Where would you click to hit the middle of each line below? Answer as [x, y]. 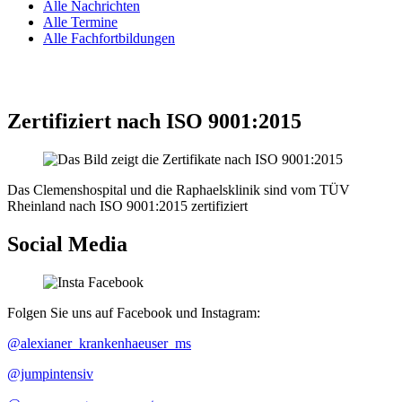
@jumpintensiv [50, 373]
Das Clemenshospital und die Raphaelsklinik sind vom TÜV [179, 189]
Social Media [67, 244]
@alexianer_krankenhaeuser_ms [99, 343]
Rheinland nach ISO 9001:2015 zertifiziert [127, 205]
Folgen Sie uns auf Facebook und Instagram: [134, 312]
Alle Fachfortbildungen [109, 38]
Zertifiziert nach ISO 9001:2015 [154, 121]
